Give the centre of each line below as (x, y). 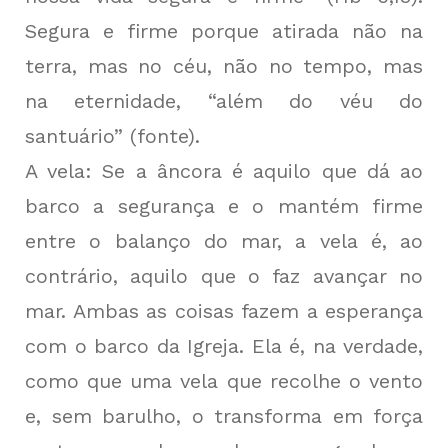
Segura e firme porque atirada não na (224, 31)
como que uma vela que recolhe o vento (224, 381)
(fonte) (162, 136)
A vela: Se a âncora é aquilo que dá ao (224, 171)
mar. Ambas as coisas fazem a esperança (224, 311)
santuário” (77, 136)
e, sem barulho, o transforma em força (224, 416)
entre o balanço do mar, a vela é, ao (224, 241)
